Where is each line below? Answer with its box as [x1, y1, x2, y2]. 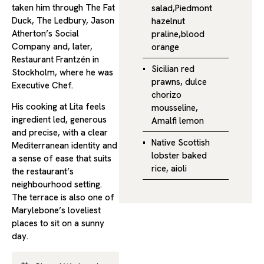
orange [151, 41, 179, 53]
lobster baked [151, 150, 207, 161]
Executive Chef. [12, 80, 73, 91]
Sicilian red [151, 63, 194, 75]
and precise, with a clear [12, 127, 108, 139]
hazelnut [151, 15, 185, 27]
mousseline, [151, 102, 198, 114]
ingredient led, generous [12, 114, 107, 126]
